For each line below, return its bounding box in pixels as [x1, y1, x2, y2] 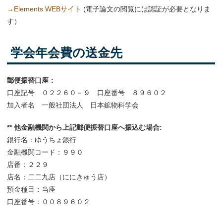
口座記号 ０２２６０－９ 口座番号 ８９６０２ [7, 89, 166, 97]
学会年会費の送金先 [7, 46, 122, 60]
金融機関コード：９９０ [7, 148, 83, 157]
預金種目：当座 [7, 185, 55, 194]
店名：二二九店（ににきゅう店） [7, 173, 111, 181]
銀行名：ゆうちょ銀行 [7, 136, 76, 144]
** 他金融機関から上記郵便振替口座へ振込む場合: [7, 123, 162, 132]
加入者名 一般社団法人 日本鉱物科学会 [7, 101, 139, 110]
